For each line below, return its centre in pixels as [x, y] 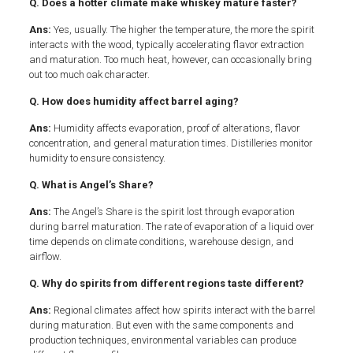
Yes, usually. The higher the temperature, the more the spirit [184, 29]
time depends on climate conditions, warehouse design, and [161, 241]
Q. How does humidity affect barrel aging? [134, 101]
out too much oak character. [89, 74]
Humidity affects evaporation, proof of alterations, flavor [176, 128]
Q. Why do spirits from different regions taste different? [166, 283]
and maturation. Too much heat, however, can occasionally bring [170, 59]
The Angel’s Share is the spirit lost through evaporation [174, 211]
